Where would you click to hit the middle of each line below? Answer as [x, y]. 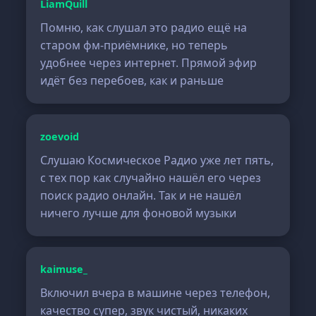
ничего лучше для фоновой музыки [139, 213]
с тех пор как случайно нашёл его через [151, 178]
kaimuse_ [64, 269]
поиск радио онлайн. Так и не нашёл [141, 195]
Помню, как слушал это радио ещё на [144, 28]
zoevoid [60, 136]
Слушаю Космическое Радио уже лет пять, [157, 160]
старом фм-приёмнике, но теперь [134, 45]
